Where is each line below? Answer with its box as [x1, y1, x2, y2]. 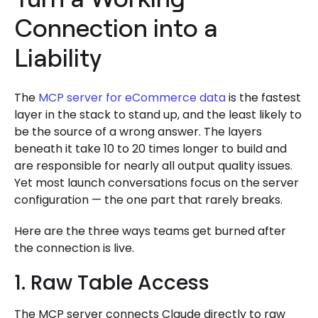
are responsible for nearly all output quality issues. [14, 158, 292, 175]
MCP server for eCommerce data [38, 89, 226, 106]
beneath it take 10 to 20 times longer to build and [14, 141, 287, 158]
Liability [14, 41, 102, 74]
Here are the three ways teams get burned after [14, 223, 286, 240]
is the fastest [226, 89, 301, 106]
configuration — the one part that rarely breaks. [14, 192, 283, 209]
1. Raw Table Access [14, 269, 209, 297]
